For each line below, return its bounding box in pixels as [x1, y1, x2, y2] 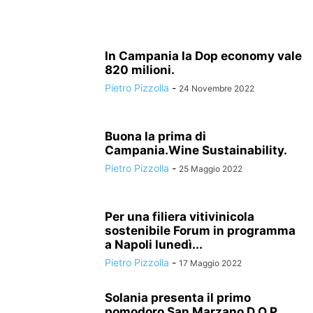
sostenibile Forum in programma [105, 224, 296, 238]
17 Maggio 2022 [179, 258, 242, 268]
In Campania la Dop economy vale [105, 49, 302, 63]
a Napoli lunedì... [105, 238, 203, 252]
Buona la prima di [105, 129, 206, 143]
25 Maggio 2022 [179, 163, 242, 174]
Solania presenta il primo [105, 291, 251, 305]
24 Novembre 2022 [179, 83, 254, 94]
